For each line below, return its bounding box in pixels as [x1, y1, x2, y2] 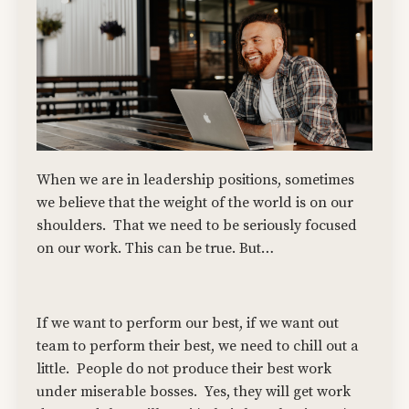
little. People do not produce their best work [37, 360, 331, 379]
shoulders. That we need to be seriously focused [37, 216, 357, 236]
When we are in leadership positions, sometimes [37, 171, 354, 190]
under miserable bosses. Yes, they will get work [37, 383, 351, 402]
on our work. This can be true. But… [37, 239, 274, 258]
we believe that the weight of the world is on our [37, 194, 353, 213]
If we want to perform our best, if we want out [37, 314, 339, 333]
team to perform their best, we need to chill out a [37, 337, 359, 356]
